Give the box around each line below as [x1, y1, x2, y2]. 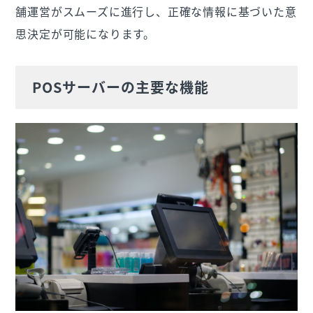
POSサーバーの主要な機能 [32, 76, 210, 97]
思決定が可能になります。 [15, 24, 156, 42]
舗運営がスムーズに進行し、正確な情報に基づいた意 [15, 2, 297, 20]
